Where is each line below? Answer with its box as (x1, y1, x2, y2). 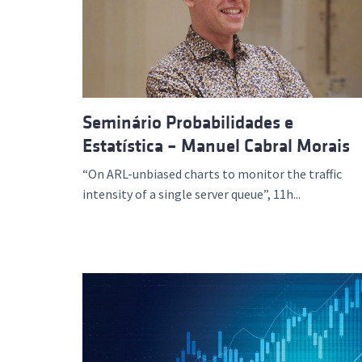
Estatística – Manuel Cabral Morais (82, 136, 350, 156)
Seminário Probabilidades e (82, 112, 293, 133)
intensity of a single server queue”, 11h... (82, 186, 301, 202)
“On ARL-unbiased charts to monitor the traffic (82, 166, 342, 182)
